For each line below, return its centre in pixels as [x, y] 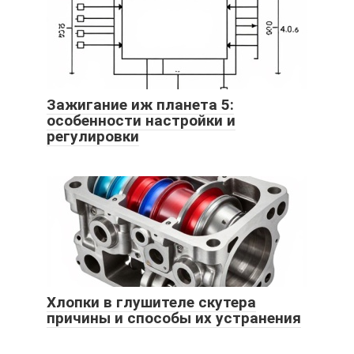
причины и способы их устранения [174, 318]
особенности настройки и [141, 121]
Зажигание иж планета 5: [140, 105]
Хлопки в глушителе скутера [151, 303]
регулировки [93, 137]
